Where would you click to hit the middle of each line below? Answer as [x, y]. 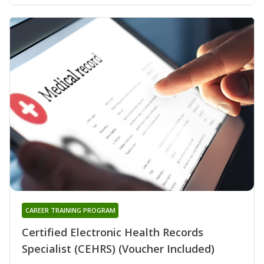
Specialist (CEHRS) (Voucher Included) [118, 248]
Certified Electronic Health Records [113, 232]
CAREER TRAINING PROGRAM [70, 210]
